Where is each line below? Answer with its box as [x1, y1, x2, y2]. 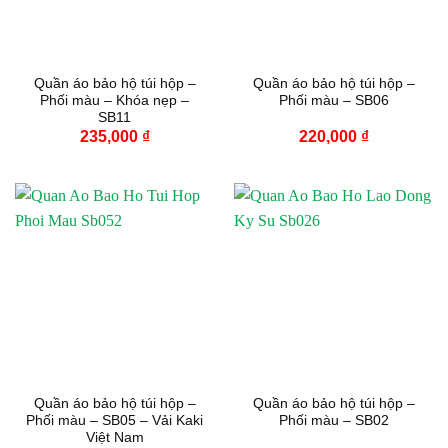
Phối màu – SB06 [278, 92, 389, 108]
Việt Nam [85, 429, 144, 445]
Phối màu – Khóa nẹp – [40, 92, 189, 108]
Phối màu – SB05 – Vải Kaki [26, 412, 203, 428]
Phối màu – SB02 [278, 412, 389, 428]
